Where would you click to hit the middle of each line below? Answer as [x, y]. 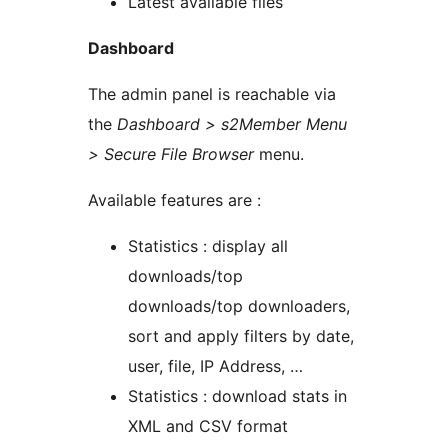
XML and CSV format [208, 426]
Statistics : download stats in [237, 396]
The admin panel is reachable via [212, 94]
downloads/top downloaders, [239, 306]
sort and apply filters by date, [241, 336]
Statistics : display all [208, 246]
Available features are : [174, 200]
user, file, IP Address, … [215, 366]
